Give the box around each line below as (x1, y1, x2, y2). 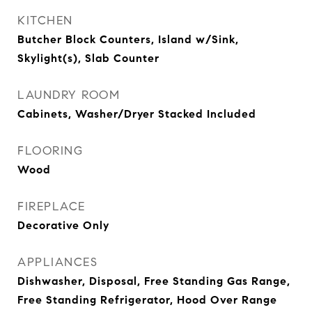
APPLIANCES (17, 255, 97, 270)
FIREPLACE (17, 199, 86, 214)
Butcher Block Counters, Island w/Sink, (17, 33, 239, 46)
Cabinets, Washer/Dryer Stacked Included (17, 107, 256, 120)
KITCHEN (17, 13, 73, 28)
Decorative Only (17, 219, 109, 232)
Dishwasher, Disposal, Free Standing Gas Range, (17, 274, 290, 288)
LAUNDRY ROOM (17, 88, 120, 102)
